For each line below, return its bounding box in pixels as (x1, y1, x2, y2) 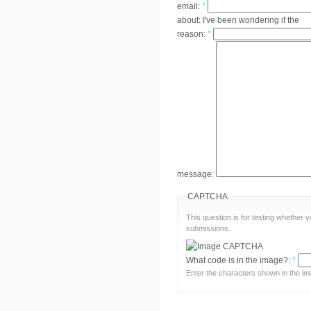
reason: (177, 28, 208, 39)
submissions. (186, 224, 230, 233)
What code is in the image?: (186, 255, 292, 266)
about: (177, 15, 203, 25)
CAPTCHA (187, 191, 228, 201)
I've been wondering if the (203, 15, 299, 25)
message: (177, 169, 216, 179)
